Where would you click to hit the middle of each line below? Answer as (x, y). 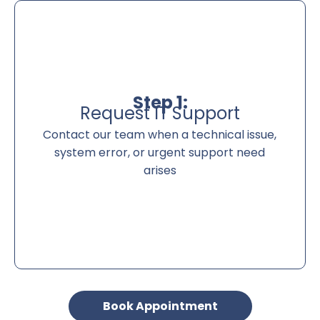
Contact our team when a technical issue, (160, 135)
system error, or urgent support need (160, 153)
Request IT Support (160, 114)
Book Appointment (160, 306)
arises (160, 171)
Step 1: (160, 103)
